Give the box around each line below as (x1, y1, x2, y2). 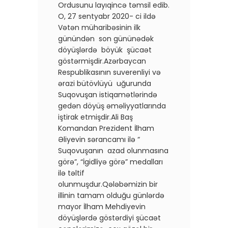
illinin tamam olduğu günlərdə (58, 190, 164, 201)
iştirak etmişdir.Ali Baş (58, 111, 133, 122)
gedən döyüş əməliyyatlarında (58, 100, 166, 111)
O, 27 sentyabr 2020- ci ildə (58, 11, 158, 21)
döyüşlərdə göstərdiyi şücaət (58, 212, 161, 223)
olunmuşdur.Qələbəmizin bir (58, 179, 158, 189)
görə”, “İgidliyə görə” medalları (58, 156, 163, 167)
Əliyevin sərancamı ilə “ (58, 134, 140, 145)
